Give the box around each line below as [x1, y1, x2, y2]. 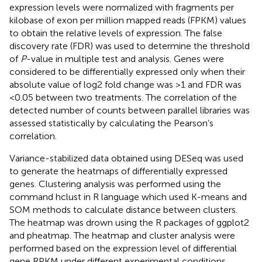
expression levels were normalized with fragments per [9, 1, 234, 13]
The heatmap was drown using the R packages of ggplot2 [9, 216, 249, 228]
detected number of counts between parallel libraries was [9, 104, 250, 116]
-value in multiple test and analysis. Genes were [26, 53, 224, 64]
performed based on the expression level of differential [9, 242, 237, 254]
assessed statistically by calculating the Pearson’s [9, 117, 213, 129]
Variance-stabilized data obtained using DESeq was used [9, 152, 243, 164]
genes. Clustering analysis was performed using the [9, 178, 221, 189]
